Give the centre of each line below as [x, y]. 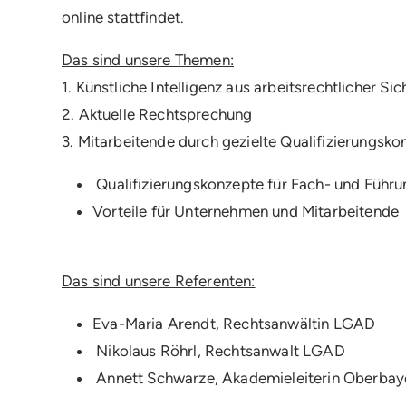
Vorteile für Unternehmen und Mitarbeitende [246, 212]
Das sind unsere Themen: [148, 60]
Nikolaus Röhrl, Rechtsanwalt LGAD [219, 351]
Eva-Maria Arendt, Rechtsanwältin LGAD [234, 324]
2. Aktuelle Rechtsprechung [157, 115]
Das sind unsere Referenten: [159, 281]
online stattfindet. [123, 18]
